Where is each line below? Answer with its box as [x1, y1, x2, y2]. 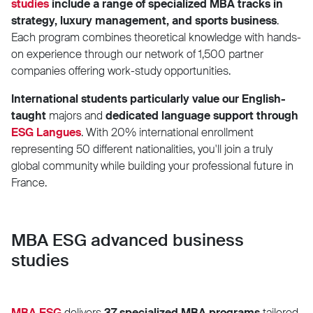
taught [11, 108, 46, 123]
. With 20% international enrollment [81, 124, 254, 140]
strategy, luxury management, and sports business [11, 13, 277, 28]
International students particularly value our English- [11, 91, 286, 106]
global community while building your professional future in [11, 158, 293, 173]
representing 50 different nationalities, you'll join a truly [11, 141, 272, 156]
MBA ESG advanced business [11, 228, 244, 252]
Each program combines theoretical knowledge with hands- [11, 29, 301, 45]
